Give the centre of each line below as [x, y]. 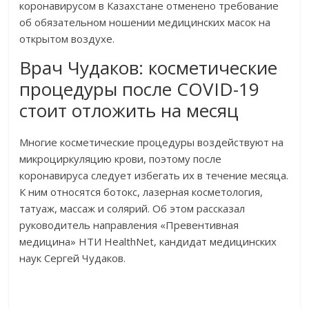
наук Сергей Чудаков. [73, 258]
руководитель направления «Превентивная [129, 225]
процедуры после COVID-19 [140, 89]
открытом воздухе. [67, 39]
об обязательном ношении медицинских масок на [145, 22]
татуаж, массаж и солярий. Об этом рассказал [132, 209]
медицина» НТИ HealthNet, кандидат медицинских [148, 242]
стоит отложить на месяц [129, 111]
